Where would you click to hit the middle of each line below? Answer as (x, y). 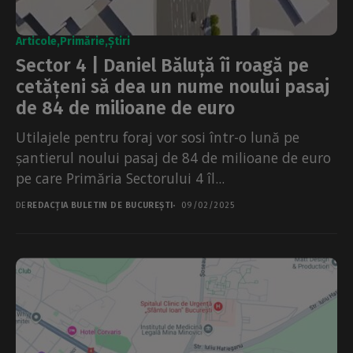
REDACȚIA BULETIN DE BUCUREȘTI (100, 206)
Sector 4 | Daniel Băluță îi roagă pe (162, 66)
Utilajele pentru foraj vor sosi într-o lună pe (158, 137)
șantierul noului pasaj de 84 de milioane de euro (173, 158)
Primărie (82, 42)
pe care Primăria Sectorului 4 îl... (120, 178)
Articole (36, 42)
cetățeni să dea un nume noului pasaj (173, 87)
